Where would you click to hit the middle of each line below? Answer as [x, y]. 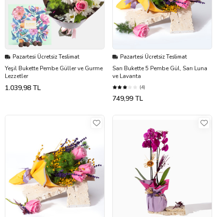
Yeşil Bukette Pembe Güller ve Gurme [54, 69]
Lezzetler [16, 76]
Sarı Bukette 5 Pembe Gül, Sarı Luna [160, 69]
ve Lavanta [127, 76]
